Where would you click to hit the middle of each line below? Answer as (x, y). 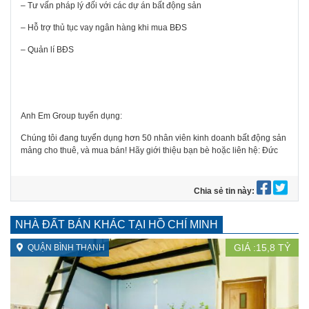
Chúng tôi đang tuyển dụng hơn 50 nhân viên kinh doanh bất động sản (153, 138)
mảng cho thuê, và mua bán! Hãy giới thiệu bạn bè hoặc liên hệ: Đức (149, 151)
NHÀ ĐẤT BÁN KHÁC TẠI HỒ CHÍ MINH (117, 224)
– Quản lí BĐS (47, 50)
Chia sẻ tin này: (225, 191)
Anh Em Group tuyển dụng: (71, 116)
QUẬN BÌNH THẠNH (66, 248)
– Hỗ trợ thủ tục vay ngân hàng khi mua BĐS (104, 28)
